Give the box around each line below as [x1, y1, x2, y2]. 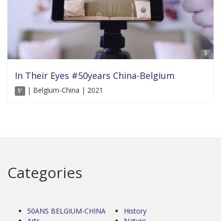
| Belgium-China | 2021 [25, 85, 103, 95]
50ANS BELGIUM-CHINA [27, 206, 106, 216]
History [124, 206, 147, 216]
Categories [7, 162, 82, 183]
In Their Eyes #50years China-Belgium [15, 70, 175, 82]
